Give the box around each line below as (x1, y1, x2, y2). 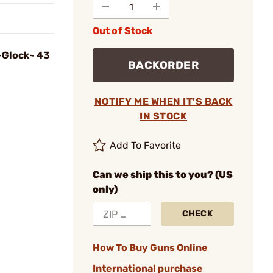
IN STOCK (140, 110, 187, 122)
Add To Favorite (110, 140, 182, 151)
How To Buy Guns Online (93, 242, 208, 253)
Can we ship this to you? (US (93, 169, 233, 180)
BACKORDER (127, 58, 199, 72)
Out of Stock (93, 25, 153, 37)
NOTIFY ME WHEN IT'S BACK (94, 96, 233, 107)
